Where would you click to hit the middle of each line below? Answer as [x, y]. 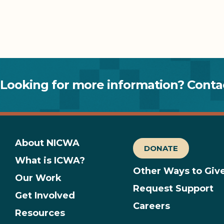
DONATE [161, 148]
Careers [152, 206]
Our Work [38, 178]
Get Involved [45, 195]
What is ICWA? [50, 160]
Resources [40, 213]
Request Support [173, 188]
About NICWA [47, 143]
